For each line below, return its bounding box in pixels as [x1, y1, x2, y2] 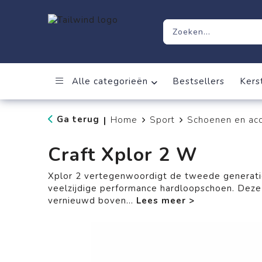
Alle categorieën [68, 75, 148, 87]
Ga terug [56, 113, 99, 125]
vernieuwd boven [47, 195, 126, 206]
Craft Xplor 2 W [47, 142, 198, 167]
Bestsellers [172, 75, 225, 87]
